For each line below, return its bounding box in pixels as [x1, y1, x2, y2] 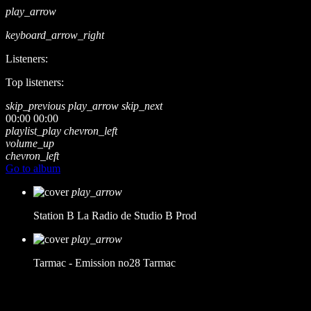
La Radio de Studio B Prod [77, 210, 196, 221]
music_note [6, 286, 42, 295]
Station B [33, 210, 74, 221]
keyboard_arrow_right [6, 29, 104, 41]
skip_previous [6, 100, 65, 112]
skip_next [121, 100, 162, 112]
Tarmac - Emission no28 [33, 257, 140, 269]
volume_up [6, 137, 54, 149]
